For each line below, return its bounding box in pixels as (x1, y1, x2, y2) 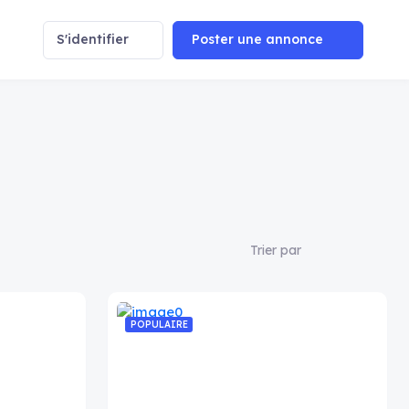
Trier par (250, 242, 301, 258)
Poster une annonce (192, 31, 323, 47)
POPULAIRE (130, 319, 188, 330)
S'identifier (57, 31, 129, 47)
